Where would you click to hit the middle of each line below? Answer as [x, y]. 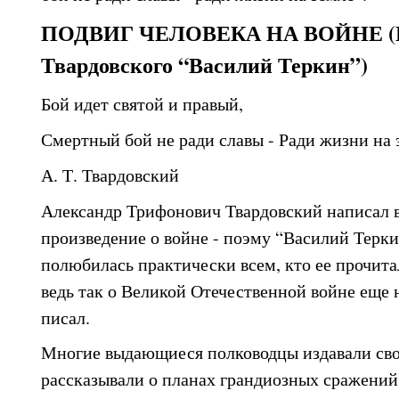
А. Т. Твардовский [110, 175]
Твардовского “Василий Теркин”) [204, 64]
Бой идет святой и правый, [145, 104]
